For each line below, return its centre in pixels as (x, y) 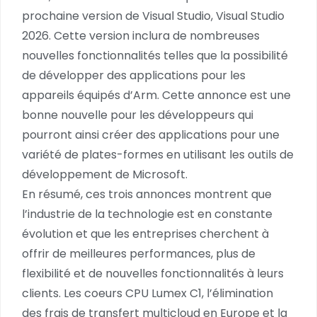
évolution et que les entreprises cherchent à (145, 234)
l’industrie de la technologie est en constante (147, 214)
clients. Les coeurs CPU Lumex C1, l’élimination (148, 293)
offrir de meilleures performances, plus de (139, 254)
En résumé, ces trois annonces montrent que (147, 194)
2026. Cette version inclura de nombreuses (141, 36)
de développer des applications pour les (134, 75)
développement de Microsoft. (105, 174)
